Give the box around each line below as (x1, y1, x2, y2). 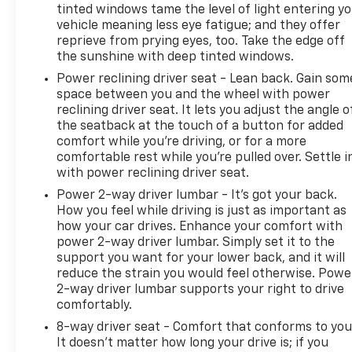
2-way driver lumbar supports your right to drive (57, 283, 345, 296)
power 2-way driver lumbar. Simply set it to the (57, 236, 335, 249)
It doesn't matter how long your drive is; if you (57, 336, 329, 350)
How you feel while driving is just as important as (57, 204, 347, 218)
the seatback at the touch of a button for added (57, 119, 344, 133)
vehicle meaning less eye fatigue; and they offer (57, 19, 341, 32)
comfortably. (57, 299, 133, 312)
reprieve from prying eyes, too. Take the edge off (57, 35, 346, 48)
